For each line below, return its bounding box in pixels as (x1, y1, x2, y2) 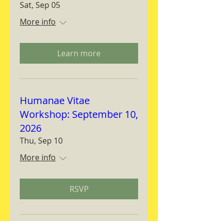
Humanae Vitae (20, 94, 90, 107)
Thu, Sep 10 (20, 135, 63, 146)
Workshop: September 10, (20, 108, 138, 121)
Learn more (57, 48, 101, 59)
